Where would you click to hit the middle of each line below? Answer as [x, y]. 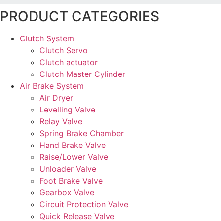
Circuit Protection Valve [84, 204]
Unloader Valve [68, 168]
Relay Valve [61, 121]
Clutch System [47, 38]
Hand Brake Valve [73, 145]
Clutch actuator [69, 62]
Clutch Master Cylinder [82, 74]
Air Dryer [56, 97]
